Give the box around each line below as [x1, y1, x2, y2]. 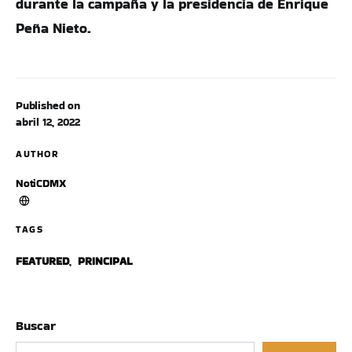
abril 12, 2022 [16, 114, 80, 130]
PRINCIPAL [78, 253, 132, 269]
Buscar [16, 317, 56, 335]
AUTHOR [16, 147, 59, 160]
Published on [16, 97, 80, 113]
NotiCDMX [16, 175, 66, 191]
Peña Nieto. [16, 18, 91, 38]
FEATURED [16, 253, 69, 269]
